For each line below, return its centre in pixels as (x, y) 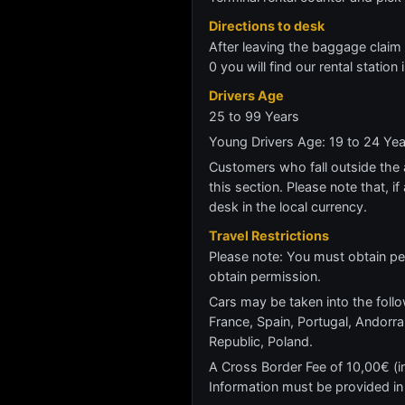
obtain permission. (265, 276)
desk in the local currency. (288, 207)
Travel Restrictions (269, 235)
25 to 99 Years (254, 116)
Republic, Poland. (261, 341)
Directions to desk (267, 26)
